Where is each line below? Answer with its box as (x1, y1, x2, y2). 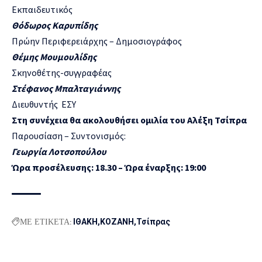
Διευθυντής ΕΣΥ (12, 98, 76, 111)
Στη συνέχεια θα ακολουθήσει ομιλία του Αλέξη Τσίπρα (12, 114, 247, 126)
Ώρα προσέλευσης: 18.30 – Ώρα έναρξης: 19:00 (12, 161, 206, 174)
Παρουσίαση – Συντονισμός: (12, 130, 126, 142)
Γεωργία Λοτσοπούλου (12, 146, 106, 158)
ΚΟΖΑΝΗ (100, 217, 134, 227)
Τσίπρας (136, 217, 170, 227)
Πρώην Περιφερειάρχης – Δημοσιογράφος (12, 35, 182, 47)
